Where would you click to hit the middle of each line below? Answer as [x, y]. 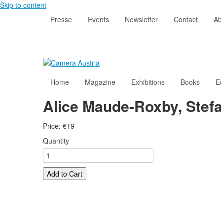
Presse [61, 19]
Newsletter [141, 19]
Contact [186, 19]
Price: [53, 126]
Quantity [56, 141]
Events [98, 19]
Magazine [100, 82]
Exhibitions [148, 82]
